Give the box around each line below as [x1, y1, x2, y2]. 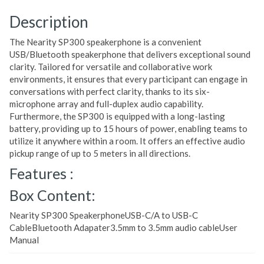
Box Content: [9, 186, 95, 204]
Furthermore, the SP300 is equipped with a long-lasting [9, 111, 225, 122]
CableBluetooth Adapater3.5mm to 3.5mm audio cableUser [9, 222, 237, 233]
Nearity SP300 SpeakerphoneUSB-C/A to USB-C [9, 210, 198, 221]
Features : [9, 164, 74, 183]
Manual [9, 235, 39, 246]
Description [9, 12, 88, 32]
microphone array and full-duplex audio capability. [9, 98, 203, 110]
